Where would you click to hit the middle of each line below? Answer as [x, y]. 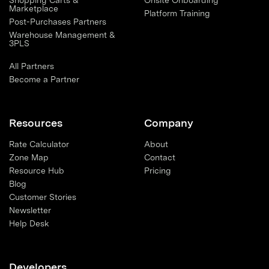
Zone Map [29, 158]
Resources [36, 123]
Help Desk [29, 224]
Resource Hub [37, 171]
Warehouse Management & [62, 35]
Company [169, 123]
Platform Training [177, 14]
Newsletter [30, 210]
